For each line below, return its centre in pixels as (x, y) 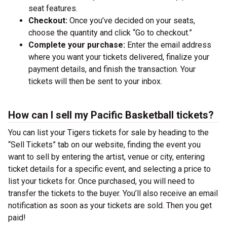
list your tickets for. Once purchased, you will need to (101, 181)
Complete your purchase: (77, 45)
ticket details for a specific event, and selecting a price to (109, 169)
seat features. (53, 8)
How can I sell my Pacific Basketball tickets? (111, 115)
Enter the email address (168, 45)
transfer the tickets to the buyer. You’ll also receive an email (113, 193)
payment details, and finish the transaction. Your (112, 69)
